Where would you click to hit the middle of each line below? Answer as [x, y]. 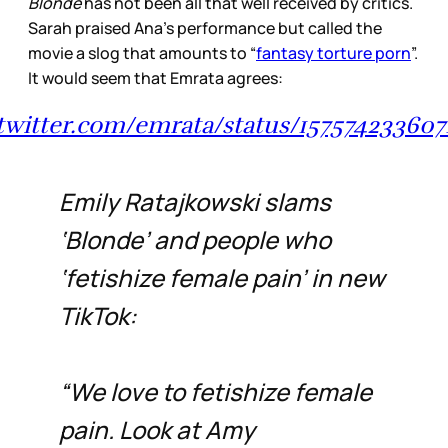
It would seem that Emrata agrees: [157, 77]
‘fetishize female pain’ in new [221, 277]
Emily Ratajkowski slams [194, 201]
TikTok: [97, 315]
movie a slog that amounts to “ [142, 52]
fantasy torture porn [333, 52]
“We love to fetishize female [215, 391]
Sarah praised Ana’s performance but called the [205, 27]
